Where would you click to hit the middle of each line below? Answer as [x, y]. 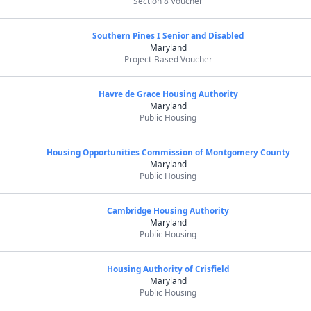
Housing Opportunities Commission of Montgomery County [168, 152]
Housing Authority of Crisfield [168, 269]
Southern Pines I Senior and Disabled [168, 35]
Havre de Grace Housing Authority [168, 94]
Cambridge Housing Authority [168, 210]
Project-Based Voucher [168, 59]
